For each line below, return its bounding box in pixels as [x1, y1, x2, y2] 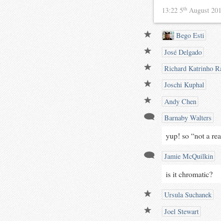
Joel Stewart [162, 206, 199, 216]
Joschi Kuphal [162, 80, 204, 90]
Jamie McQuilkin [162, 151, 213, 161]
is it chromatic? [165, 169, 213, 180]
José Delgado [162, 47, 202, 57]
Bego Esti [174, 31, 205, 40]
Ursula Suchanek [162, 190, 212, 200]
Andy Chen [162, 96, 196, 106]
